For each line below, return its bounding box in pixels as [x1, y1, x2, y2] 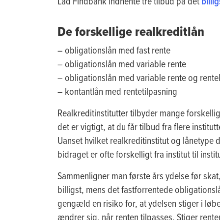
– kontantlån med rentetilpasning [57, 84, 177, 98]
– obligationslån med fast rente [57, 43, 170, 56]
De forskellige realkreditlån [57, 21, 204, 41]
